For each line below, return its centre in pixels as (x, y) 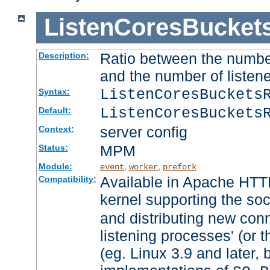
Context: (56, 129)
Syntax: (54, 91)
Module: (55, 166)
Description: (64, 55)
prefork (179, 167)
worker (143, 167)
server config (143, 132)
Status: (53, 147)
